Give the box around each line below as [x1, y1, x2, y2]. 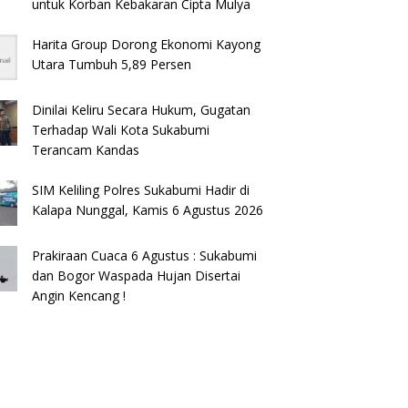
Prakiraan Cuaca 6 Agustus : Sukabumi [32, 247, 258, 264]
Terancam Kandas [32, 141, 140, 158]
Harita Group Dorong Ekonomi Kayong [32, 36, 261, 53]
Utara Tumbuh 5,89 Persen [32, 56, 192, 73]
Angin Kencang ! [32, 287, 127, 304]
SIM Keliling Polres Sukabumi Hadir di [32, 181, 250, 199]
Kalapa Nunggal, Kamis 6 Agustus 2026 [32, 201, 264, 219]
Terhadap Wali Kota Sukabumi [32, 121, 210, 138]
